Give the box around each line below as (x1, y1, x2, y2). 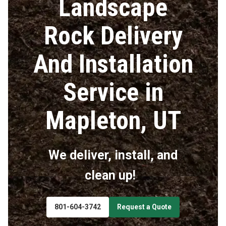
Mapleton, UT (45, 105, 181, 135)
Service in (63, 77, 163, 107)
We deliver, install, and (48, 148, 178, 163)
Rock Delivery (43, 21, 183, 50)
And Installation (33, 49, 193, 79)
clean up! (84, 168, 142, 183)
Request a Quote (117, 202, 172, 211)
